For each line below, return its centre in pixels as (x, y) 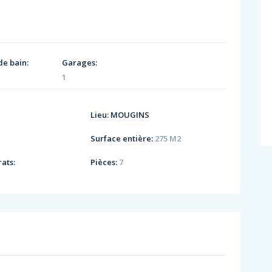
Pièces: (104, 162)
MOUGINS (130, 115)
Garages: (80, 62)
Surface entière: (122, 139)
